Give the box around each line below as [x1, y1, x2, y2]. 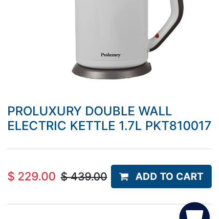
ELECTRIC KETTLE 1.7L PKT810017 [7, 118, 212, 133]
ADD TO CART [135, 171, 203, 182]
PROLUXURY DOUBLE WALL [7, 104, 172, 118]
